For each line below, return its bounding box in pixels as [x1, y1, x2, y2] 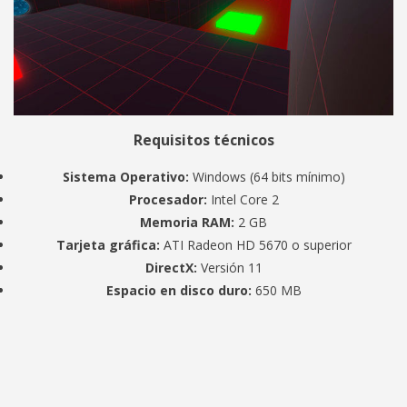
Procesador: [128, 191, 207, 208]
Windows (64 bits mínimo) [188, 168, 345, 185]
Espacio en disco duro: [105, 282, 252, 299]
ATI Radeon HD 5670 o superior [159, 236, 352, 253]
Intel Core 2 [206, 191, 279, 208]
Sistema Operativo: [62, 168, 189, 185]
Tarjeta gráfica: [55, 236, 160, 253]
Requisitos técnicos [133, 130, 274, 150]
